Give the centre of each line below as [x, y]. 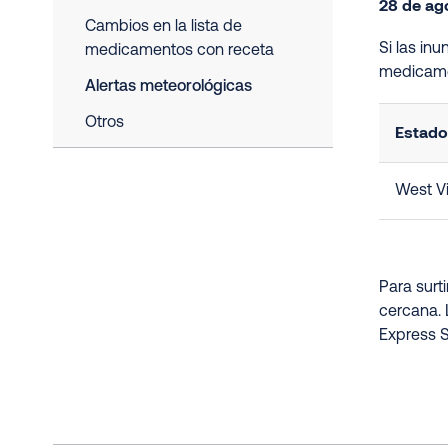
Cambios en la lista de [163, 27]
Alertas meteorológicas [168, 87]
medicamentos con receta [179, 51]
